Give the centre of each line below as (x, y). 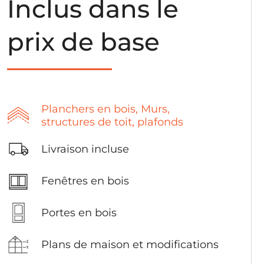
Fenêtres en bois (85, 181)
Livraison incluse (85, 149)
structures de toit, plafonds (112, 122)
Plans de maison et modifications (130, 245)
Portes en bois (79, 213)
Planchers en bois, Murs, (105, 109)
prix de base (83, 42)
